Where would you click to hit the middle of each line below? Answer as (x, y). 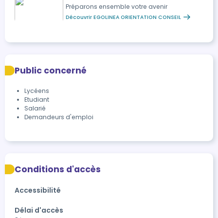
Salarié (35, 108)
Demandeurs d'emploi (59, 117)
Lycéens (37, 91)
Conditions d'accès (58, 169)
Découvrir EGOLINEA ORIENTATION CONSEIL (123, 17)
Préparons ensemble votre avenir (117, 7)
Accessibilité (38, 190)
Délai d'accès (39, 210)
